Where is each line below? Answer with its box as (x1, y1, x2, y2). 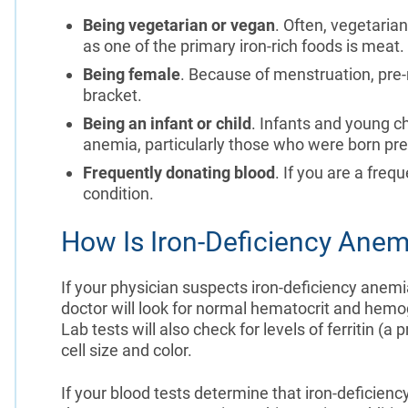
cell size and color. (60, 340, 196, 360)
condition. (82, 183, 154, 203)
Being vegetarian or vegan (82, 15, 275, 35)
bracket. (82, 85, 146, 105)
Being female (82, 64, 180, 84)
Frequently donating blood (82, 162, 275, 182)
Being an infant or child (82, 113, 251, 133)
